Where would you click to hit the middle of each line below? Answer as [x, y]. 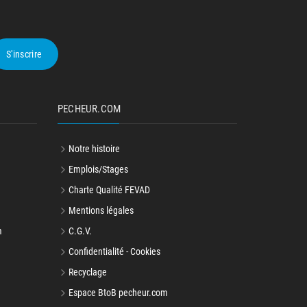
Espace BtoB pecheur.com [118, 293]
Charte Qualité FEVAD [109, 190]
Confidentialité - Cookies [114, 251]
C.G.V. [80, 231]
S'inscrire [24, 54]
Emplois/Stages [98, 169]
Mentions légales [101, 210]
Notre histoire [94, 149]
